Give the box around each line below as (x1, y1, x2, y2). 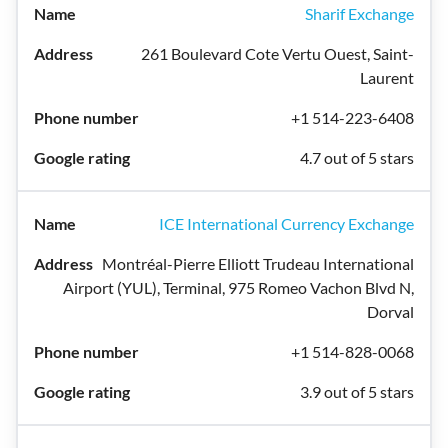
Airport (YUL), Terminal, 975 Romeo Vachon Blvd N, (63, 278, 414, 297)
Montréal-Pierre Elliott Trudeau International (102, 254, 414, 273)
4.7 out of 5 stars (300, 148, 414, 167)
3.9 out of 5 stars (300, 382, 414, 401)
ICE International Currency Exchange (159, 214, 414, 233)
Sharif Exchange (305, 4, 414, 23)
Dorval (367, 302, 414, 321)
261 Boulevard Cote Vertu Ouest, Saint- (141, 44, 414, 63)
